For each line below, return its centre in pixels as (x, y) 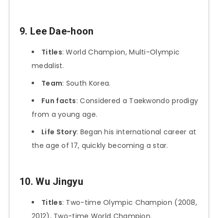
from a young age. (65, 115)
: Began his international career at (136, 132)
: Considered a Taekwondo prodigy (137, 101)
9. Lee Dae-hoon (57, 31)
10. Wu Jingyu (51, 182)
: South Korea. (87, 83)
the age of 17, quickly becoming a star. (100, 146)
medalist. (48, 66)
